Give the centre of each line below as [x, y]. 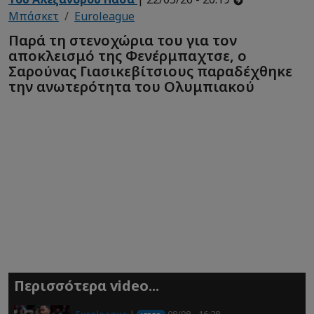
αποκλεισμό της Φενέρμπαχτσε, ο [128, 55]
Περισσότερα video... [87, 286]
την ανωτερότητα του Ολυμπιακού [131, 86]
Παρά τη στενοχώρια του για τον [123, 40]
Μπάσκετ [34, 16]
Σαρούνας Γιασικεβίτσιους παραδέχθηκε [150, 71]
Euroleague [104, 16]
